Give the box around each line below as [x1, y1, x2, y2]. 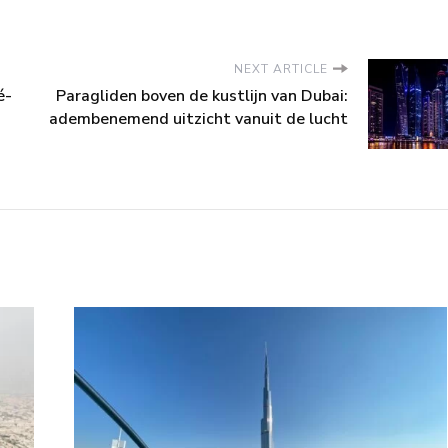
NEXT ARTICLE [234, 60, 328, 77]
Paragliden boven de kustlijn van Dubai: [56, 84, 348, 107]
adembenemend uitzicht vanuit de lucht [49, 107, 348, 130]
